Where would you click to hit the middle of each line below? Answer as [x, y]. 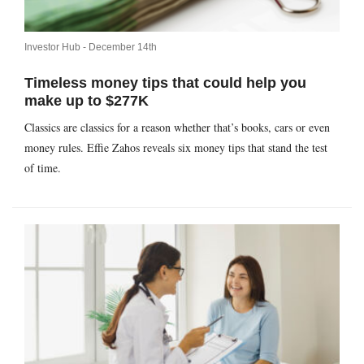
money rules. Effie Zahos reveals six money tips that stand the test [176, 148]
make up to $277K [87, 101]
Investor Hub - [56, 48]
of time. [43, 168]
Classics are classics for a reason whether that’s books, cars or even [177, 128]
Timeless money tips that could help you [165, 83]
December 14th [123, 48]
